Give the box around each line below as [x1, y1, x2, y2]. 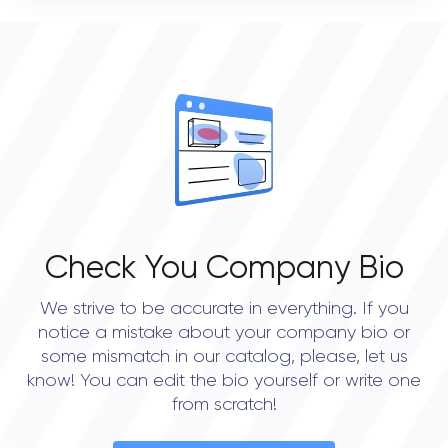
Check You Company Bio [44, 253, 404, 285]
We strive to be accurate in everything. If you [39, 300, 409, 318]
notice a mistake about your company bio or [38, 324, 410, 342]
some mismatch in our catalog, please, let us [40, 348, 408, 366]
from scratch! [171, 396, 277, 414]
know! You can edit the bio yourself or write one [27, 372, 421, 390]
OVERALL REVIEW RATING [55, 82, 239, 98]
